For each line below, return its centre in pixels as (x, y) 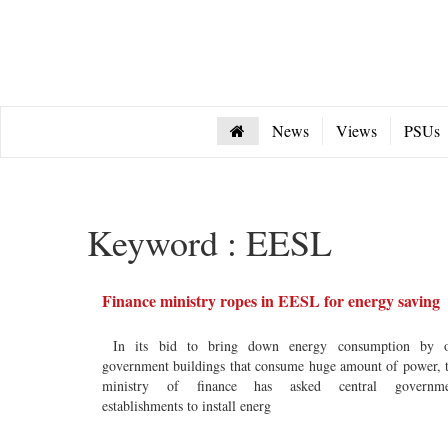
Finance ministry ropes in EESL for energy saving (271, 300)
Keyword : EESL (209, 242)
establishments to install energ (186, 405)
